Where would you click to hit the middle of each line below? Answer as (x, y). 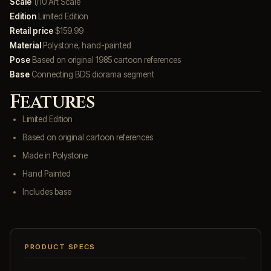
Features (52, 102)
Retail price (31, 31)
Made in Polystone (55, 155)
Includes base (47, 191)
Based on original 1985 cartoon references (106, 60)
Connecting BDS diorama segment (92, 74)
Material (25, 45)
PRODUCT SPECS (60, 247)
